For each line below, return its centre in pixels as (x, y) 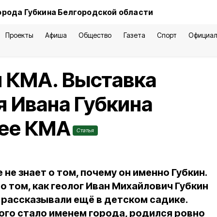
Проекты (19, 35)
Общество (95, 35)
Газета (134, 35)
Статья (85, 130)
